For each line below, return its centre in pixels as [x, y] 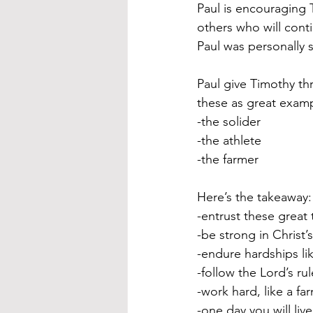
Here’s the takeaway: [254, 197]
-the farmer [228, 159]
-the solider [229, 122]
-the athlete [229, 140]
